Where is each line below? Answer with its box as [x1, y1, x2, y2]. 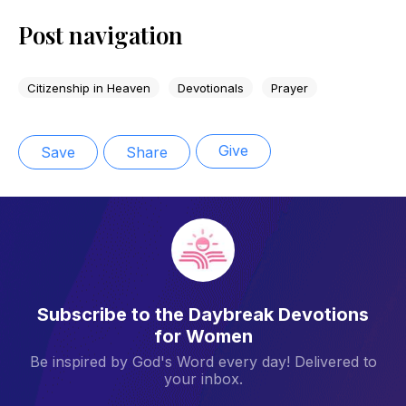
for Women [153, 324, 253, 347]
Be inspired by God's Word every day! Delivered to [29, 352, 377, 371]
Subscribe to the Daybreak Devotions [37, 303, 369, 325]
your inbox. [163, 369, 243, 388]
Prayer [271, 80, 308, 95]
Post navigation [18, 19, 183, 52]
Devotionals [178, 80, 244, 95]
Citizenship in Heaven [27, 80, 150, 95]
